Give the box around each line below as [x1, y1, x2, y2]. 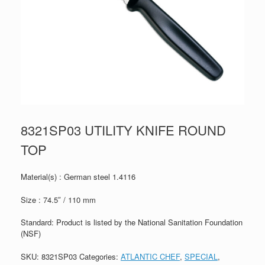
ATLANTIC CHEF [121, 250, 180, 262]
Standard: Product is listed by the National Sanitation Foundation [21, 216, 243, 228]
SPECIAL [185, 250, 218, 262]
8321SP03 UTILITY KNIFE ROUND [21, 121, 226, 139]
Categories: [79, 250, 121, 262]
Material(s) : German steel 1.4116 [21, 171, 135, 182]
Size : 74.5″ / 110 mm [21, 193, 96, 205]
